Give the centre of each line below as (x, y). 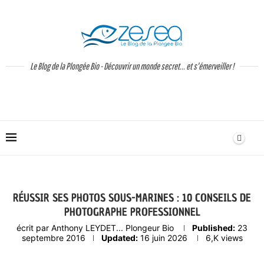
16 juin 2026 (164, 238)
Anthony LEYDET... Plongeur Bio (113, 228)
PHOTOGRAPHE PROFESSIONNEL (132, 212)
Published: (214, 228)
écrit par (34, 228)
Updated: (119, 238)
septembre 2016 (53, 238)
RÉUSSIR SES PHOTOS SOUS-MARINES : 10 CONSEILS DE (132, 198)
